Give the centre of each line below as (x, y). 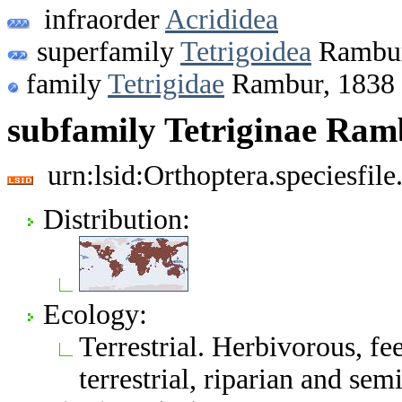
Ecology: (95, 314)
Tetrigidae (166, 83)
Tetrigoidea (246, 51)
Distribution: (117, 219)
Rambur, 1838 (310, 83)
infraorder (97, 19)
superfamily (105, 51)
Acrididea (222, 19)
